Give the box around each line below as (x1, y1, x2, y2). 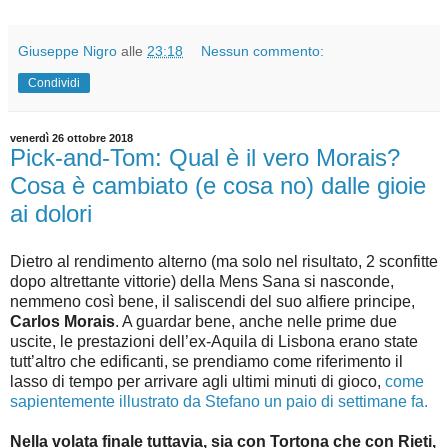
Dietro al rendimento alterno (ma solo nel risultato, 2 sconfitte (10, 252, 438, 270)
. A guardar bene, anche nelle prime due (115, 312, 397, 330)
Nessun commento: (201, 43, 325, 59)
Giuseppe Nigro (18, 43, 117, 59)
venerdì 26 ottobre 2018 (10, 132, 133, 144)
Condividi (28, 76, 80, 90)
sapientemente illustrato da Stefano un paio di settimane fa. (10, 392, 428, 410)
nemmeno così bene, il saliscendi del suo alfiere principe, (10, 292, 415, 310)
